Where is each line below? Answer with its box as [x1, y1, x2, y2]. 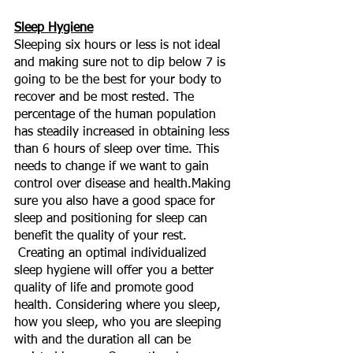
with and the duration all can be [14, 333, 195, 347]
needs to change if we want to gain [14, 160, 213, 173]
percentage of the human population [14, 108, 220, 121]
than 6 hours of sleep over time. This [14, 143, 223, 156]
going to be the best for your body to [14, 73, 225, 87]
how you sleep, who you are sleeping [14, 316, 225, 329]
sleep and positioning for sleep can [14, 212, 211, 225]
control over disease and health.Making [14, 177, 235, 191]
